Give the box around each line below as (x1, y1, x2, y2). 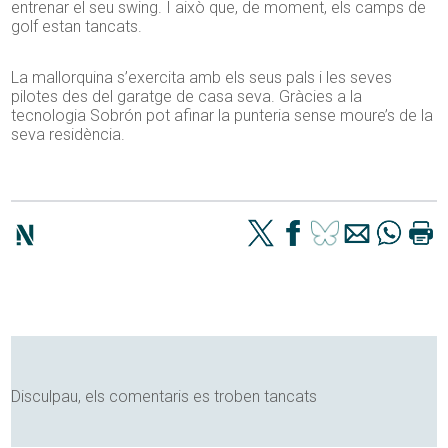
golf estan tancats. (11, 17, 143, 37)
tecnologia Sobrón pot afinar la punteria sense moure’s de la (11, 106, 434, 126)
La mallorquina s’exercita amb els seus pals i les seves (11, 68, 393, 88)
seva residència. (11, 125, 126, 145)
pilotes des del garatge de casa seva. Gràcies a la (11, 87, 363, 107)
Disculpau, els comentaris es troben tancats (11, 387, 318, 407)
